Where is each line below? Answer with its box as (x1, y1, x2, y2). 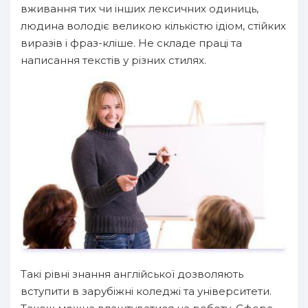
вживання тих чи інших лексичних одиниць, (21, 2, 258, 16)
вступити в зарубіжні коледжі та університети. (21, 285, 272, 298)
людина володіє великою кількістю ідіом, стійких (21, 19, 286, 33)
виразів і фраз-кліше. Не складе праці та (21, 36, 242, 50)
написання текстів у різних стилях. (21, 54, 206, 67)
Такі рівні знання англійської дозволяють (21, 267, 243, 281)
